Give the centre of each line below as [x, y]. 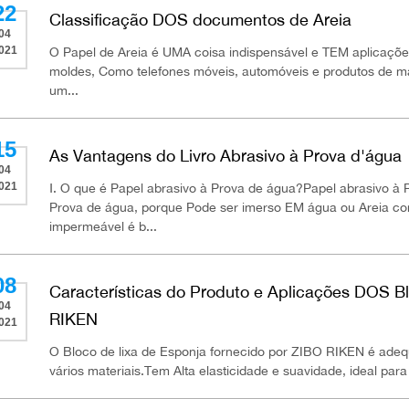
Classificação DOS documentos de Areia [201, 19]
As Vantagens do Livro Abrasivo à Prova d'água [226, 155]
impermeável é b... [104, 226]
